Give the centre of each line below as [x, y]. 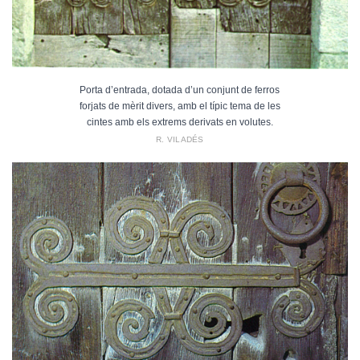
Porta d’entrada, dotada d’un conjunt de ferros [180, 90]
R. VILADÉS [180, 140]
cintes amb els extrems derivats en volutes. [180, 123]
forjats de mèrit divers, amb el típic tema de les [180, 106]
